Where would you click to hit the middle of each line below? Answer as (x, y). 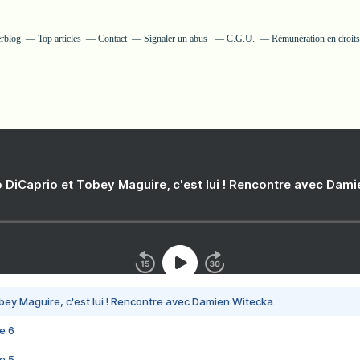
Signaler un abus (176, 39)
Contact (112, 39)
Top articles (59, 39)
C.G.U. (240, 39)
